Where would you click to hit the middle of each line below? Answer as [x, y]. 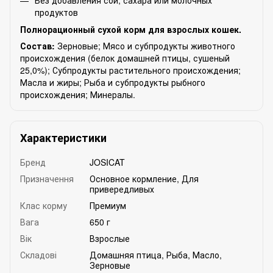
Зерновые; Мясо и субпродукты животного [146, 46]
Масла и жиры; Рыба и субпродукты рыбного [113, 83]
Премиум [108, 206]
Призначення [47, 179]
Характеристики [63, 138]
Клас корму [44, 206]
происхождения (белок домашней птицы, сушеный [125, 58]
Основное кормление [133, 179]
